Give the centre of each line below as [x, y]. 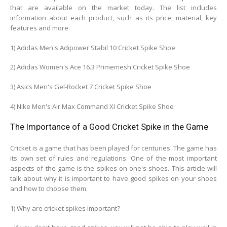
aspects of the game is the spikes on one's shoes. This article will [113, 168]
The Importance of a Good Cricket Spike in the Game [109, 127]
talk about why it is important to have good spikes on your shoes [113, 179]
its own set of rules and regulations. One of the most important [113, 158]
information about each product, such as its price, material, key [113, 18]
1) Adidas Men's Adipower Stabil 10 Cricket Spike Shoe [93, 47]
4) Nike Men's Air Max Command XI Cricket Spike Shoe [92, 106]
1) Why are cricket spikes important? [65, 208]
